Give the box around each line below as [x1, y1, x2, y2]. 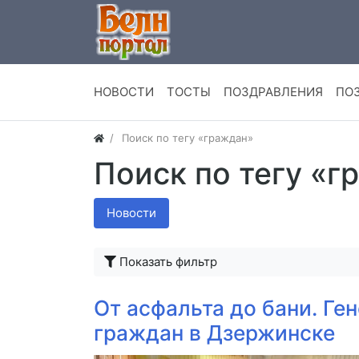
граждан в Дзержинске [94, 321, 335, 346]
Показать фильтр [119, 254, 217, 270]
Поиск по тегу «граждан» [122, 131, 254, 145]
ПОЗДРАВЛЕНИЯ [224, 84, 323, 100]
